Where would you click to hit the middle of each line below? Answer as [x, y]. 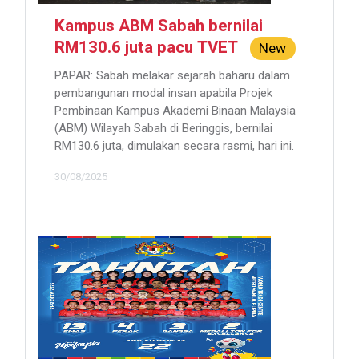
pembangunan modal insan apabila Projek [163, 93]
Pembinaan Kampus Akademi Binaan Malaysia [175, 111]
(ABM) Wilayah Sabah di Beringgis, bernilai [163, 129]
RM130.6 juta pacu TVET [152, 48]
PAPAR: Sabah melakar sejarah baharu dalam [172, 76]
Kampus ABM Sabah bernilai [159, 26]
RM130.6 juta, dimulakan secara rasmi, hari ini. [174, 146]
